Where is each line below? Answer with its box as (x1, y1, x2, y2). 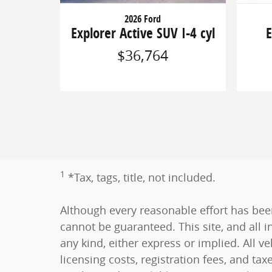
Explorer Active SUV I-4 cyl (70, 24, 215, 43)
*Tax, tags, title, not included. (68, 169, 216, 185)
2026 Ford (124, 12, 161, 26)
